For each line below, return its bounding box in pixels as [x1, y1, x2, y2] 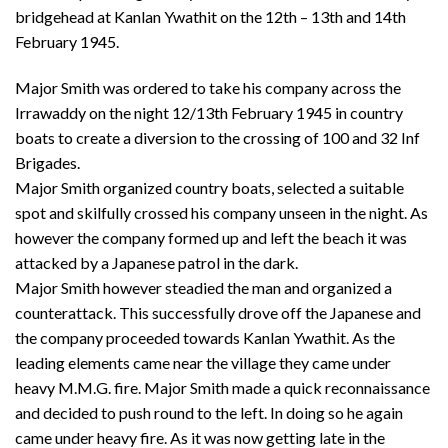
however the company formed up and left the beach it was [15, 228, 407, 248]
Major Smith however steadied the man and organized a [15, 278, 392, 298]
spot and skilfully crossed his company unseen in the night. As [15, 203, 428, 223]
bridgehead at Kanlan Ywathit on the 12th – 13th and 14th [15, 7, 406, 27]
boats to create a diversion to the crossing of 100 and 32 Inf [15, 128, 420, 148]
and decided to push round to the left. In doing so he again [15, 403, 403, 423]
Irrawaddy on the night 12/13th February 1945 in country [15, 103, 403, 123]
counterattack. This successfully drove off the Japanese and [15, 303, 421, 323]
